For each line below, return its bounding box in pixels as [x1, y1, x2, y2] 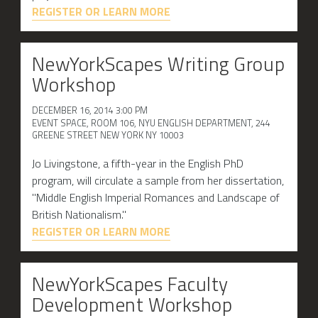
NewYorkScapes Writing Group [32, 49, 285, 79]
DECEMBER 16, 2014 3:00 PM [32, 102, 148, 117]
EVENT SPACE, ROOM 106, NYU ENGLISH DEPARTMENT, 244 [32, 115, 271, 130]
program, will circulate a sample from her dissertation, [32, 171, 285, 189]
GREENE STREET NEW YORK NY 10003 [32, 127, 185, 142]
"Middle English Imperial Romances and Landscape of [32, 188, 280, 206]
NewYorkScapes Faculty [32, 268, 229, 299]
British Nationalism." [32, 205, 127, 223]
